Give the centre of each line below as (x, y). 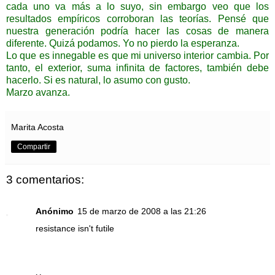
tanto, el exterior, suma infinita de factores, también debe (137, 68)
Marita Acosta (37, 127)
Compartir (34, 146)
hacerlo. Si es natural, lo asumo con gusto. (99, 80)
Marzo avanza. (38, 92)
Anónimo (55, 211)
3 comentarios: (45, 179)
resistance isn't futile (75, 229)
